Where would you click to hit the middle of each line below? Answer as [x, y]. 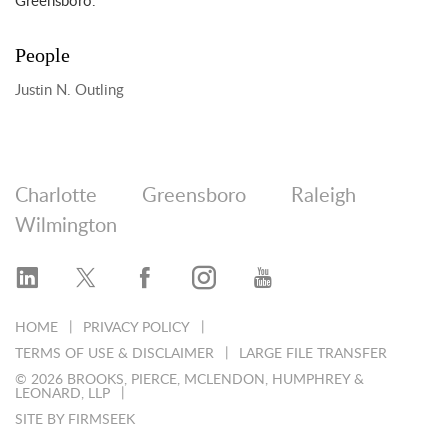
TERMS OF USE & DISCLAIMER [114, 354]
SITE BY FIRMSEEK [75, 420]
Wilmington [66, 226]
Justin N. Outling [69, 91]
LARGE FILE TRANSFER [313, 354]
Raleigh [323, 196]
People [42, 55]
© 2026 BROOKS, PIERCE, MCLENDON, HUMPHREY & [189, 380]
